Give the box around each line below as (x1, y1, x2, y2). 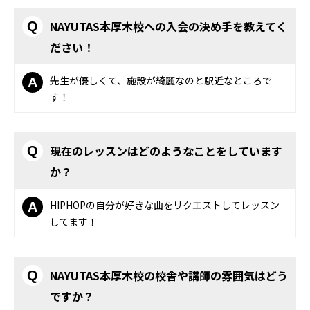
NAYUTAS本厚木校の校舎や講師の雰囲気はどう (49, 266, 288, 284)
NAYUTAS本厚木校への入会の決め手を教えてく (49, 17, 287, 35)
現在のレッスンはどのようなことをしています (49, 142, 282, 159)
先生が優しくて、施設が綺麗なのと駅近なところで (49, 73, 272, 87)
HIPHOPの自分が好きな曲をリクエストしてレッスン (49, 197, 280, 212)
